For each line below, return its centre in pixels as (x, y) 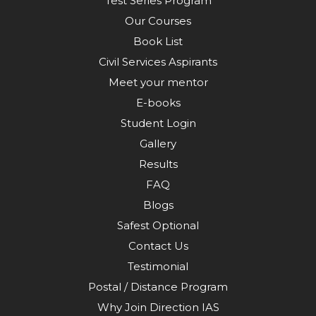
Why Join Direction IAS (158, 307)
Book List (158, 41)
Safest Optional (158, 225)
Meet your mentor (158, 82)
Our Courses (158, 20)
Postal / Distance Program (158, 286)
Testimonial (158, 266)
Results (158, 164)
